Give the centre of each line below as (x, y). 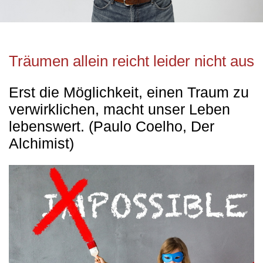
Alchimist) (41, 144)
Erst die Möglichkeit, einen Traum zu (129, 93)
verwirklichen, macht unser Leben (119, 110)
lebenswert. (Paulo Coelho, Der (112, 127)
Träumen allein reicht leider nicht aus (131, 61)
